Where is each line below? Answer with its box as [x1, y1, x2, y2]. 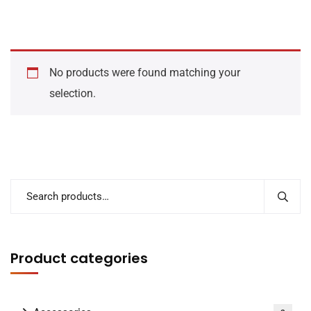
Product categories [10, 249, 148, 268]
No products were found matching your [49, 66, 240, 79]
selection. [49, 87, 96, 100]
